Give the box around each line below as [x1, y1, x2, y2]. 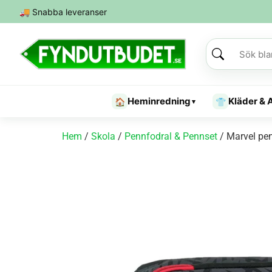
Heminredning [127, 95, 191, 107]
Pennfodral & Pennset [124, 131, 217, 142]
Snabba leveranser [30, 6, 107, 17]
